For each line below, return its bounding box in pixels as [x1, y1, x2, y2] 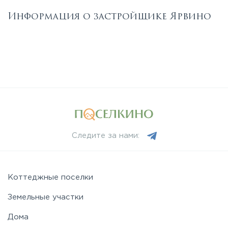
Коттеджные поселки [8, 174, 93, 181]
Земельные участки [8, 194, 83, 201]
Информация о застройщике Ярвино [8, 10, 211, 23]
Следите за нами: [71, 132, 139, 139]
